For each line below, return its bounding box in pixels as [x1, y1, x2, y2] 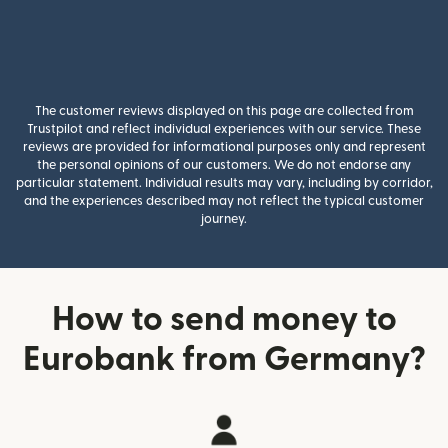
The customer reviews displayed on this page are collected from [34, 105, 414, 118]
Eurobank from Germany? [22, 343, 426, 377]
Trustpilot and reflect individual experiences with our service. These [27, 123, 421, 136]
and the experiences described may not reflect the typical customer [24, 195, 424, 208]
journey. [201, 213, 247, 226]
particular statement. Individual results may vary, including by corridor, [15, 177, 433, 190]
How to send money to [51, 303, 397, 337]
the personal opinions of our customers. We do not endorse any [37, 159, 411, 172]
